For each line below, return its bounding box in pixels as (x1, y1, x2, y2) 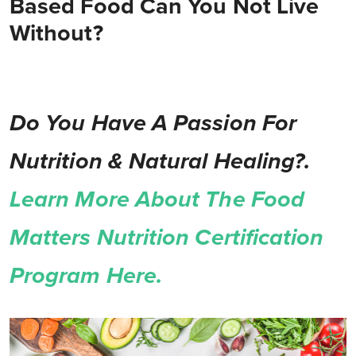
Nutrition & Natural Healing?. (10, 148, 311, 176)
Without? (10, 20, 103, 48)
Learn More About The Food (10, 186, 304, 214)
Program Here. (10, 262, 163, 290)
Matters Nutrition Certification (10, 224, 330, 252)
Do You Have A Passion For (10, 110, 296, 137)
